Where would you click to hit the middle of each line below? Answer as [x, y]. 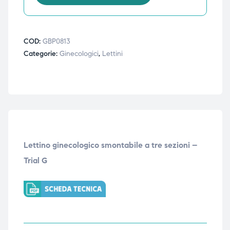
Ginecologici [79, 53]
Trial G [35, 160]
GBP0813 [56, 41]
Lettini [112, 53]
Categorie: [41, 53]
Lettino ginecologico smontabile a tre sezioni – [110, 145]
